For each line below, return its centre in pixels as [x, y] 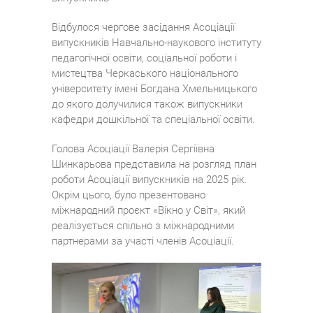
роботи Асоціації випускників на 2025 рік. [150, 180]
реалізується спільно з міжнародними [143, 226]
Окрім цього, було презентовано [129, 195]
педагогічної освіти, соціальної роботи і [144, 58]
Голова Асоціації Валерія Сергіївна [133, 149]
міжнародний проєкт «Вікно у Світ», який [148, 210]
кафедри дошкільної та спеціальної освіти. [153, 119]
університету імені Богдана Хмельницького [154, 89]
